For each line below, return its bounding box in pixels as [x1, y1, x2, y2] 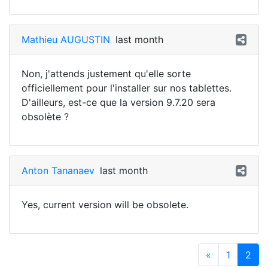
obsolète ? [22, 111, 69, 123]
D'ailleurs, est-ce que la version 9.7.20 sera [22, 96, 215, 108]
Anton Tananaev [22, 165, 95, 176]
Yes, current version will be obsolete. [22, 199, 188, 211]
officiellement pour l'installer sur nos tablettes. [22, 82, 232, 94]
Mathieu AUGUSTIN [22, 33, 110, 45]
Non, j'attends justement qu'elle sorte [22, 68, 191, 80]
